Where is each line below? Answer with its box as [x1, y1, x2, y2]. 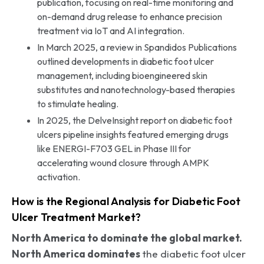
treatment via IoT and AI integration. [37, 24, 184, 37]
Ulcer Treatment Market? [12, 210, 141, 224]
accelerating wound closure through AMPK [37, 156, 209, 169]
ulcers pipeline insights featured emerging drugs [37, 128, 229, 140]
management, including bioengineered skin [37, 69, 207, 81]
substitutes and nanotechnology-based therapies [37, 83, 235, 95]
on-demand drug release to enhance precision [37, 10, 222, 22]
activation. [37, 170, 80, 183]
